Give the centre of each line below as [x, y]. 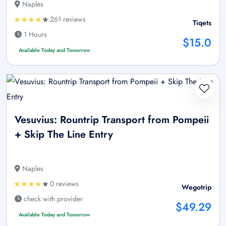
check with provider [52, 199]
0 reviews [63, 184]
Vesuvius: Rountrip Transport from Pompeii [112, 120]
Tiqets [202, 23]
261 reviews [67, 19]
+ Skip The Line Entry [64, 135]
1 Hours [34, 35]
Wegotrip [196, 187]
